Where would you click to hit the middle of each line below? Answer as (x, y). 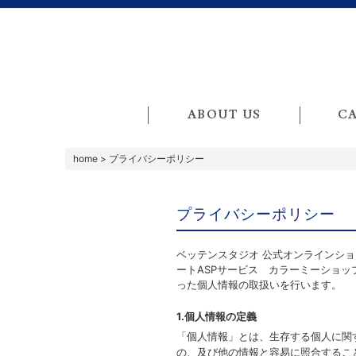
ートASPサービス (222, 269)
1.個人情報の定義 (217, 316)
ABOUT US (224, 114)
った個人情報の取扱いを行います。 (259, 284)
